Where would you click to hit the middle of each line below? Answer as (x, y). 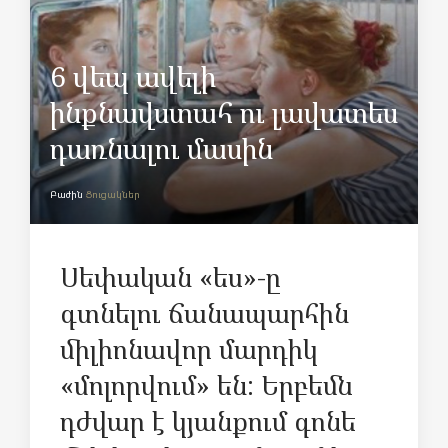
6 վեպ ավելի (133, 76)
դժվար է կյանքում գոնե (208, 420)
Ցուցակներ (113, 194)
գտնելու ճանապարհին (204, 312)
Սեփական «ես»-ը (170, 276)
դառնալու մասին (161, 148)
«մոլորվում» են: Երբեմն (206, 384)
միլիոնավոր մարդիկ (189, 348)
